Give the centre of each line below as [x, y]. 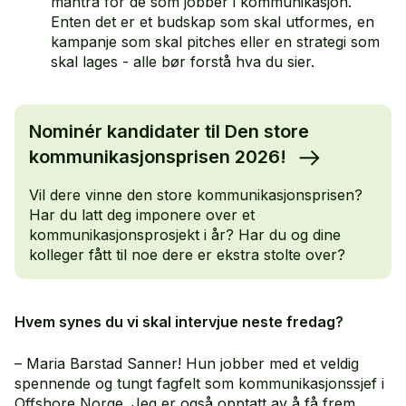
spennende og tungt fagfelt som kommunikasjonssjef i [199, 383]
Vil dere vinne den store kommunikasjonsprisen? [196, 194]
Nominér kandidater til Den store [169, 132]
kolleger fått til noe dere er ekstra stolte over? [187, 254]
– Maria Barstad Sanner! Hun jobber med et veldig [187, 363]
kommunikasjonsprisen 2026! [160, 157]
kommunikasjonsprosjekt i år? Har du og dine [185, 234]
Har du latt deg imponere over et [142, 214]
